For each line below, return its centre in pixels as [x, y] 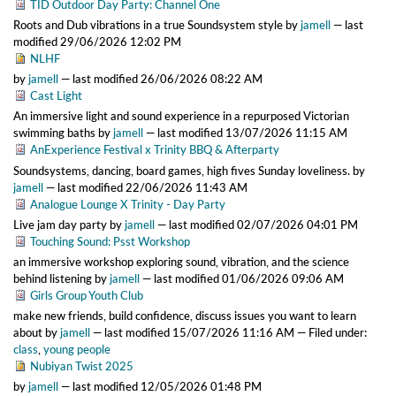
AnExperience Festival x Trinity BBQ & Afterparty [155, 150]
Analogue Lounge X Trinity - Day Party [128, 204]
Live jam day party [61, 224]
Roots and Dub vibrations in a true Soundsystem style [149, 25]
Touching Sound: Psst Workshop [110, 241]
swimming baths [56, 133]
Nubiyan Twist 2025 [82, 366]
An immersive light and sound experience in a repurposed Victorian [181, 116]
